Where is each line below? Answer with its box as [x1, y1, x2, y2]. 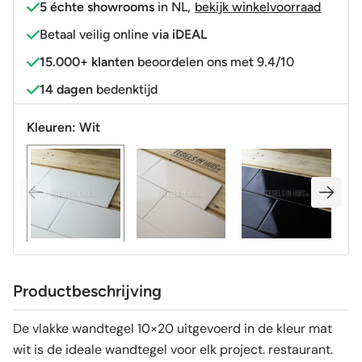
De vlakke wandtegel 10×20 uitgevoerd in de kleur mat [13, 320, 332, 338]
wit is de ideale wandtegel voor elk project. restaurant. [13, 341, 333, 359]
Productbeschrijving [13, 281, 162, 301]
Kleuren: [27, 119, 79, 135]
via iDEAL [152, 26, 207, 42]
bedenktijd [93, 81, 158, 97]
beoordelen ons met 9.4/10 [134, 53, 294, 69]
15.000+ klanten [40, 53, 134, 69]
